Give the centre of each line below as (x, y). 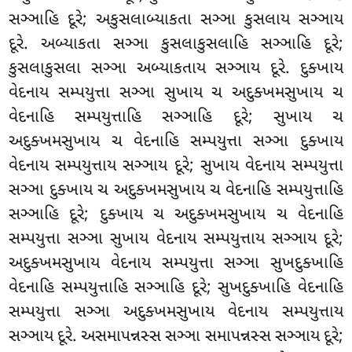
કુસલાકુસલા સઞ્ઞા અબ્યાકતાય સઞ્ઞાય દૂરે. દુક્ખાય (176, 69)
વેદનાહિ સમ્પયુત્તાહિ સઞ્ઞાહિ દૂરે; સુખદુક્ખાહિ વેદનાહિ (176, 288)
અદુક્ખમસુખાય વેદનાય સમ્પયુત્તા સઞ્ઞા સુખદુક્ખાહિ (176, 264)
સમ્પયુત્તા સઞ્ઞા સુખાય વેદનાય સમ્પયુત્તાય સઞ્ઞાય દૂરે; (176, 239)
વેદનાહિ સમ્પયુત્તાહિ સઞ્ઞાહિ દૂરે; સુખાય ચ (176, 117)
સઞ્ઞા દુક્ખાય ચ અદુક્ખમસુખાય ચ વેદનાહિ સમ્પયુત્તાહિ (176, 191)
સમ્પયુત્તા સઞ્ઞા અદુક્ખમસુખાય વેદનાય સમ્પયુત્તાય (176, 312)
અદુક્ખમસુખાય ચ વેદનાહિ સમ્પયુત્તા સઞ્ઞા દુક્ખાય (176, 142)
